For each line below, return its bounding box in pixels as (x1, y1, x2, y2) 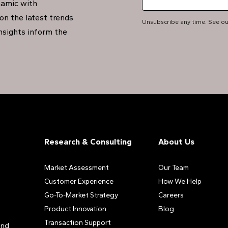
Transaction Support (44, 218, 111, 227)
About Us (158, 137, 194, 147)
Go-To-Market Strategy (44, 191, 118, 199)
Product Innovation (44, 205, 106, 213)
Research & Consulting (44, 137, 132, 147)
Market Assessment (44, 163, 109, 172)
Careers (158, 191, 184, 199)
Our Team (158, 163, 189, 172)
